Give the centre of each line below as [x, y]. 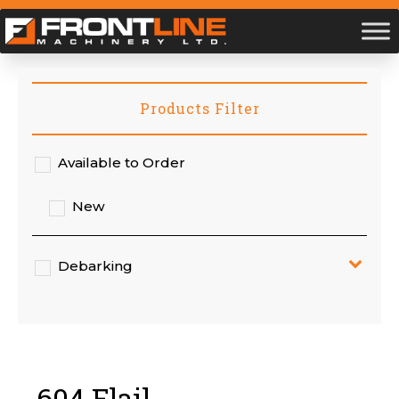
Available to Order [122, 163]
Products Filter [199, 108]
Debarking [96, 266]
